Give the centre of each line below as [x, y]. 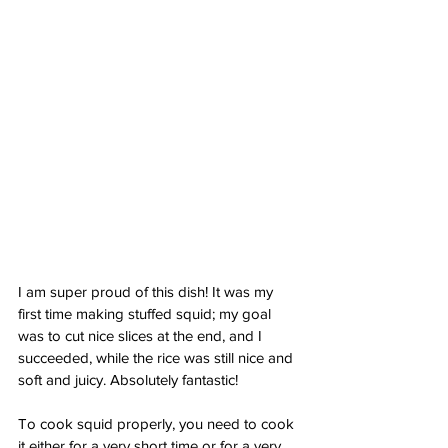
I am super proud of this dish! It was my [147, 292]
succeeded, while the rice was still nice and [157, 358]
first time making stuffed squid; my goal [146, 314]
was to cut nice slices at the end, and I [142, 336]
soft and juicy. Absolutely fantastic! [128, 380]
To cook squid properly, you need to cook [158, 424]
